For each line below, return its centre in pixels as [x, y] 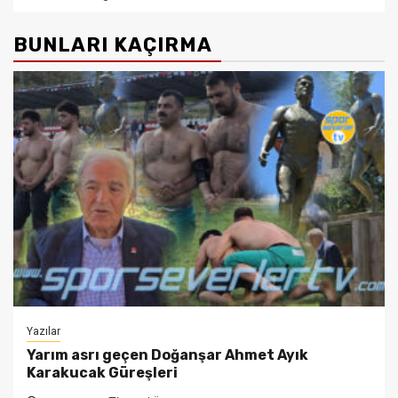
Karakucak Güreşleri [102, 372]
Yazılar [44, 331]
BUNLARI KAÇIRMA [113, 44]
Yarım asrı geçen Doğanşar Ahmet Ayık [167, 354]
